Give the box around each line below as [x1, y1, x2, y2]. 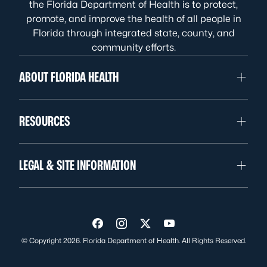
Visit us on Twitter [144, 221, 231, 234]
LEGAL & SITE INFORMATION [19, 157, 136, 173]
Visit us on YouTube [168, 221, 264, 234]
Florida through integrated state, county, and [32, 27, 235, 39]
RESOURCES [19, 113, 70, 129]
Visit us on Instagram [120, 221, 226, 234]
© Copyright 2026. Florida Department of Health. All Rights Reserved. [21, 236, 246, 245]
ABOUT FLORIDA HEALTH [19, 69, 119, 85]
